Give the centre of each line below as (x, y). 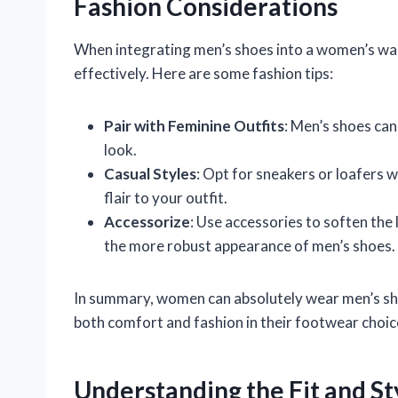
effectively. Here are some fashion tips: (203, 73)
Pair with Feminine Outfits (194, 125)
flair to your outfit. (166, 197)
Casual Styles (150, 173)
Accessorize (147, 221)
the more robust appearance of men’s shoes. (250, 245)
